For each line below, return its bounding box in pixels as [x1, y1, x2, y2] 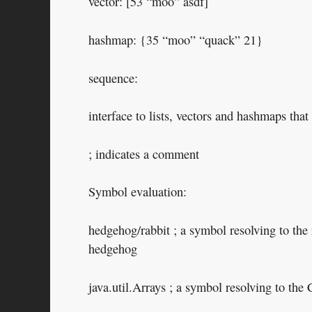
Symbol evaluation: [88, 183, 187, 201]
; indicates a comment [88, 145, 199, 162]
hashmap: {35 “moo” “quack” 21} [88, 31, 263, 48]
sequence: [88, 69, 138, 86]
